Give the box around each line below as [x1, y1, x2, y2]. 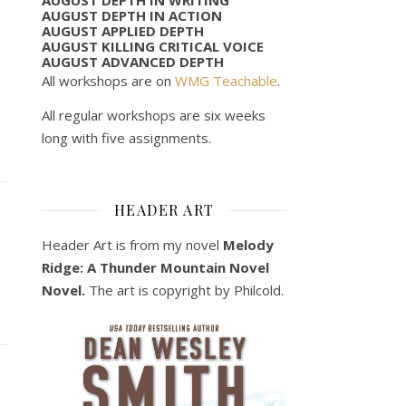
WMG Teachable [175, 71, 277, 90]
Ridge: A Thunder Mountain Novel [42, 257, 269, 276]
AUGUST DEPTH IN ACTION [42, 5, 222, 24]
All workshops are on [42, 71, 175, 90]
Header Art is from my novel [42, 235, 223, 254]
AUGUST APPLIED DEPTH [42, 21, 204, 40]
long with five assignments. [42, 128, 211, 147]
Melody [223, 235, 274, 254]
